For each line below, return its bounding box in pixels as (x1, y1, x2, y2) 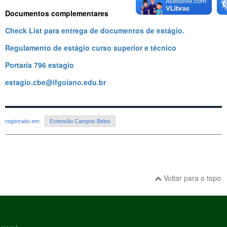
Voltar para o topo (162, 173, 221, 183)
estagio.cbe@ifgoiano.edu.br (5, 77, 106, 87)
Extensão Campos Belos (50, 118, 110, 125)
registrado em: (5, 118, 42, 125)
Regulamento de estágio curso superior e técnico (5, 42, 176, 53)
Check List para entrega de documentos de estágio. (5, 25, 184, 35)
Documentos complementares (5, 8, 108, 18)
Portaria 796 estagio (5, 59, 74, 70)
